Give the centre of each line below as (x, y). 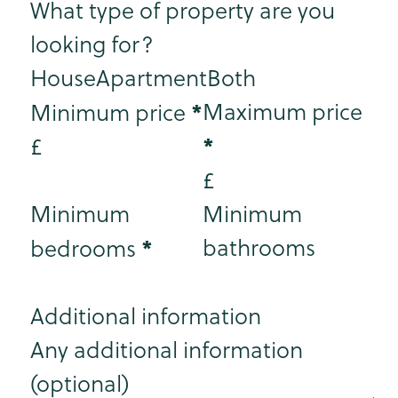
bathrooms (259, 248)
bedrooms (83, 249)
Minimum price (107, 113)
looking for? (92, 44)
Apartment (151, 78)
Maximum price (282, 112)
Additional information (145, 316)
